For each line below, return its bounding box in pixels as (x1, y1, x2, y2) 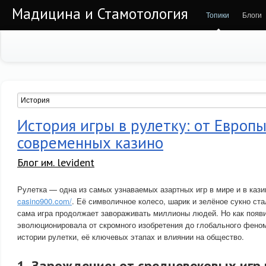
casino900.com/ (17, 195, 72, 207)
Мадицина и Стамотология (12, 4, 188, 23)
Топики (206, 9, 229, 20)
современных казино (17, 132, 163, 153)
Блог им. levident (17, 156, 94, 169)
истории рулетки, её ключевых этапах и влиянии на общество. (17, 231, 244, 242)
